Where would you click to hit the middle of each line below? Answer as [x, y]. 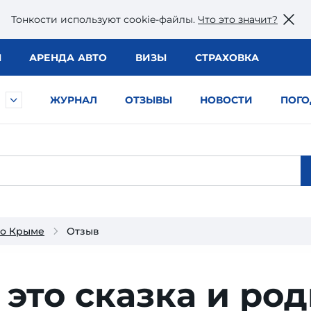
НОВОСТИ [226, 100]
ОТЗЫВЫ [149, 100]
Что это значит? [238, 19]
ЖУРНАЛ [74, 100]
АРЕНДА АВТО [68, 58]
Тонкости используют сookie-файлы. [104, 19]
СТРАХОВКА [227, 58]
